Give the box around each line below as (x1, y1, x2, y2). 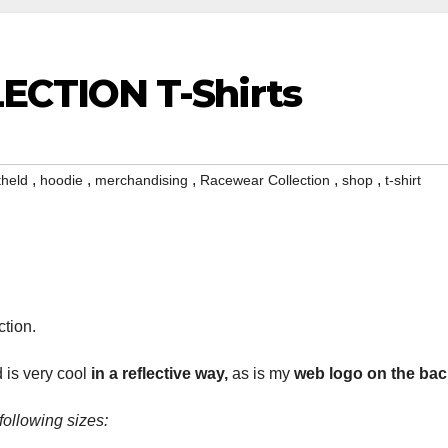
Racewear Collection (200, 172, 330, 189)
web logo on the (294, 365, 419, 383)
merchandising (95, 172, 188, 189)
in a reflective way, (91, 365, 228, 383)
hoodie (40, 172, 83, 189)
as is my (228, 365, 294, 383)
